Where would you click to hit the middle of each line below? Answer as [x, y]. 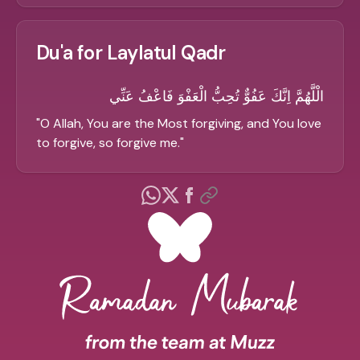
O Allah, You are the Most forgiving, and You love [181, 124]
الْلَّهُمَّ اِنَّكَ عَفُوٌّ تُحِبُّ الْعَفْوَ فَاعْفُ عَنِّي [217, 97]
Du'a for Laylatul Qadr [131, 53]
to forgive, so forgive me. [108, 143]
